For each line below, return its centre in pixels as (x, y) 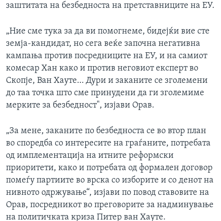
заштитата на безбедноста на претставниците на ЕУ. (110, 6)
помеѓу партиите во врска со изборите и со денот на (110, 181)
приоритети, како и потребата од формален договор (109, 168)
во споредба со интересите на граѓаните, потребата (108, 144)
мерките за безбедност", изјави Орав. (80, 106)
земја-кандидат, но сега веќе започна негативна (103, 44)
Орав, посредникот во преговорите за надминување (110, 205)
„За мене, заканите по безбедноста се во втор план (106, 131)
